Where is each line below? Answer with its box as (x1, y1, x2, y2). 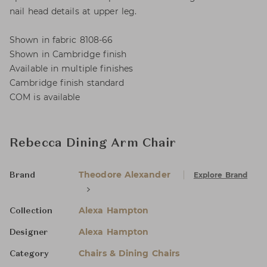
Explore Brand (193, 170, 248, 179)
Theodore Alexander (79, 169, 170, 180)
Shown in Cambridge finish (10, 49, 127, 60)
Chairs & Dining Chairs (79, 248, 180, 259)
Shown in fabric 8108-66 (10, 35, 113, 45)
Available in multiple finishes (10, 63, 133, 74)
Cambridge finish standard (10, 77, 125, 88)
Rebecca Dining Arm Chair (10, 138, 176, 150)
